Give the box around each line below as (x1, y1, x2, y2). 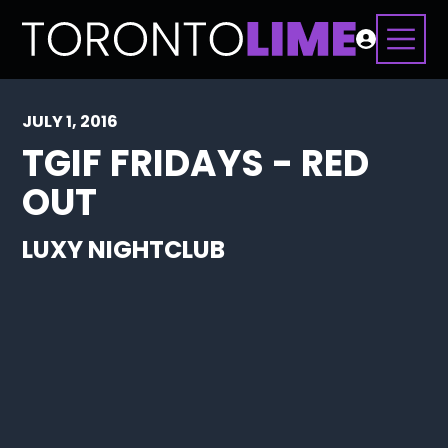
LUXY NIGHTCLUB (22, 233, 226, 266)
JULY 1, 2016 (22, 110, 119, 133)
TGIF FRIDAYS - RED (22, 138, 370, 189)
